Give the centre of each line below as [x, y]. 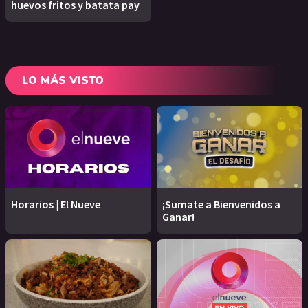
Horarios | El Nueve [56, 204]
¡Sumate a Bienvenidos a [221, 204]
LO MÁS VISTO [63, 81]
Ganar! [178, 216]
